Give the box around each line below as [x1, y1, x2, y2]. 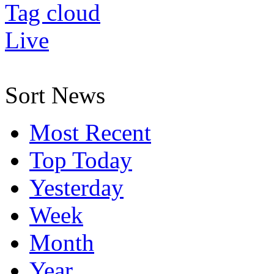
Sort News [5, 81, 105, 108]
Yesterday [29, 174, 124, 201]
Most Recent [29, 119, 151, 146]
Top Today [29, 146, 132, 173]
